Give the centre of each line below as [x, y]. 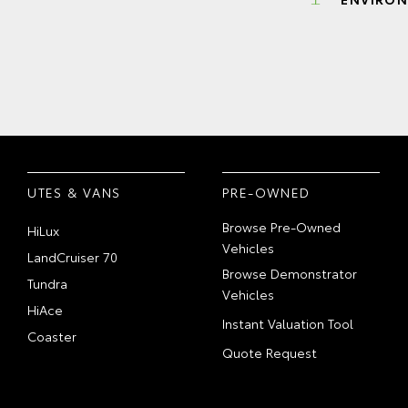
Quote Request [270, 352]
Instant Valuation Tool [288, 323]
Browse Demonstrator [290, 273]
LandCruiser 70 [73, 257]
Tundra [48, 283]
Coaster [52, 336]
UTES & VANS [74, 192]
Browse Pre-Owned [281, 227]
